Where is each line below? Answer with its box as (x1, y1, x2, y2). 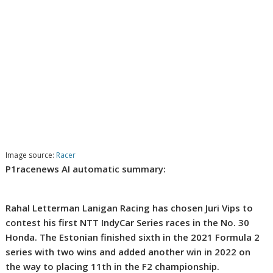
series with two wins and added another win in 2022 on (5, 246, 251, 258)
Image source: (5, 150, 57, 161)
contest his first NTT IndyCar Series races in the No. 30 (5, 216, 250, 229)
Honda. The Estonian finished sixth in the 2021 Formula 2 (5, 231, 260, 244)
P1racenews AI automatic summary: (5, 163, 166, 175)
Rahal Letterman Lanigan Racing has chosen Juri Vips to (5, 202, 253, 214)
